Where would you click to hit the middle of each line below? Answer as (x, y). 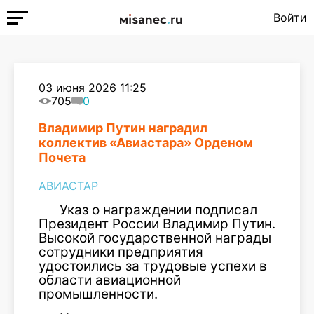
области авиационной (110, 280)
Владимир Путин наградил (123, 128)
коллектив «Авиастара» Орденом (146, 143)
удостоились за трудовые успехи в (153, 266)
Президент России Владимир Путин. (157, 224)
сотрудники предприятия (121, 252)
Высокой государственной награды (155, 238)
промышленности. (98, 294)
